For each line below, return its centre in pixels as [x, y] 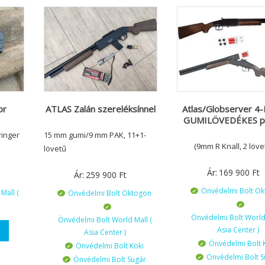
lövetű [55, 149]
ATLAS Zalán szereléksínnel [100, 109]
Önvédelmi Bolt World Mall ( [105, 220]
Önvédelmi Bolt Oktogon [109, 193]
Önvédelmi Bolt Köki [109, 246]
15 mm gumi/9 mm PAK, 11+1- [95, 135]
